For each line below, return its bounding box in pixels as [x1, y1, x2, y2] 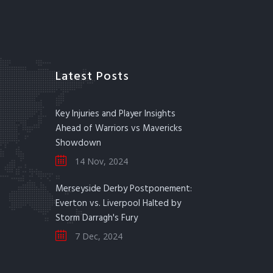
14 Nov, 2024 [73, 155, 128, 167]
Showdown [55, 136, 101, 151]
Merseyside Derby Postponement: [55, 182, 192, 196]
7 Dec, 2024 [73, 230, 122, 242]
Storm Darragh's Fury [55, 211, 138, 225]
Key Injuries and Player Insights [55, 107, 175, 121]
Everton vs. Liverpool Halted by [55, 196, 181, 211]
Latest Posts [55, 67, 129, 87]
